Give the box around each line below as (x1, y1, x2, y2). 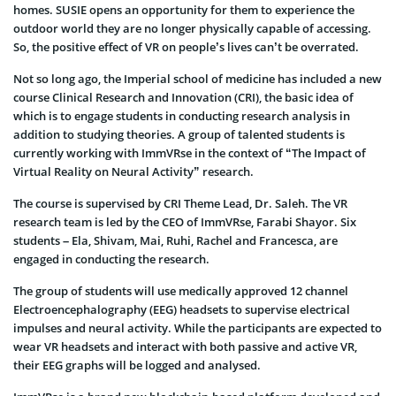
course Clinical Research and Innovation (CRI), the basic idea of (13, 89, 354, 106)
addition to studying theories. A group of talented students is (13, 126, 345, 143)
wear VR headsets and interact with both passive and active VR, (13, 339, 357, 355)
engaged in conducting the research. (13, 251, 209, 268)
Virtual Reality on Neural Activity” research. (13, 164, 254, 180)
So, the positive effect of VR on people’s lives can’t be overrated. (13, 39, 359, 56)
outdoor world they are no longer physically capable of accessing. (13, 20, 371, 37)
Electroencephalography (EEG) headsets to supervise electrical (13, 301, 350, 318)
